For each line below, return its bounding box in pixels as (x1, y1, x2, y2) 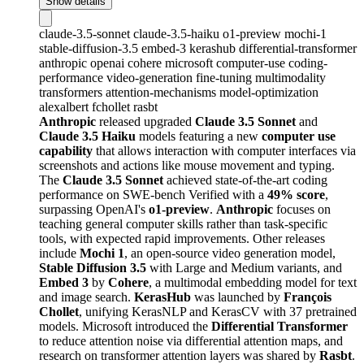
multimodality (255, 70, 326, 84)
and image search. (39, 289, 134, 304)
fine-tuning (196, 70, 255, 84)
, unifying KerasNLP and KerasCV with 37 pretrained (79, 304, 357, 318)
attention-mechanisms (106, 84, 219, 99)
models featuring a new (136, 128, 262, 143)
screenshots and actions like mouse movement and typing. (39, 158, 335, 172)
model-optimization (219, 84, 318, 99)
